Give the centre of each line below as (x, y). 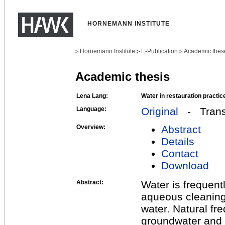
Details (178, 141)
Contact (180, 153)
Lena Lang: (92, 96)
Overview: (91, 127)
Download (185, 165)
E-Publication (159, 51)
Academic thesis (123, 77)
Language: (91, 109)
